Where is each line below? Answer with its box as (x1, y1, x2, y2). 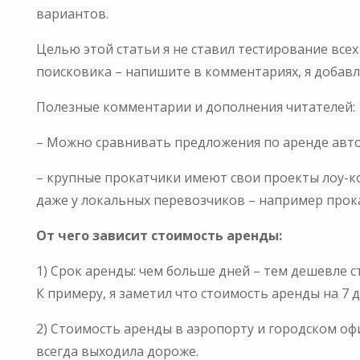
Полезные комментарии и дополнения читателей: (35, 97, 355, 116)
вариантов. (35, 4, 108, 22)
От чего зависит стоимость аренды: (35, 226, 282, 244)
